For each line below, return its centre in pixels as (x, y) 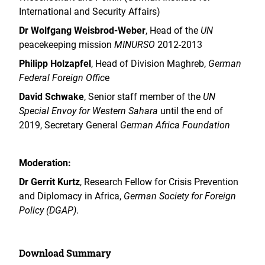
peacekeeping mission (67, 45)
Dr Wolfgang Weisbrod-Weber (82, 31)
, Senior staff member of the (143, 97)
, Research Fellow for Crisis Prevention (159, 182)
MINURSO (135, 45)
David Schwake (51, 97)
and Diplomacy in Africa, (71, 196)
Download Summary (65, 253)
